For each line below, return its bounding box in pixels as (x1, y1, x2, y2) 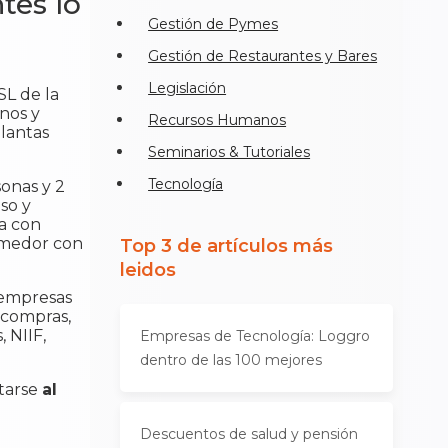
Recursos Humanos (148, 111, 287, 129)
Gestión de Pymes (148, 15, 279, 33)
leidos (120, 259, 177, 281)
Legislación (148, 79, 227, 97)
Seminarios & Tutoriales (148, 143, 311, 161)
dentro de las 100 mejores (140, 351, 323, 369)
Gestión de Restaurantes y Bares (148, 47, 378, 65)
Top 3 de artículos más (120, 235, 334, 257)
